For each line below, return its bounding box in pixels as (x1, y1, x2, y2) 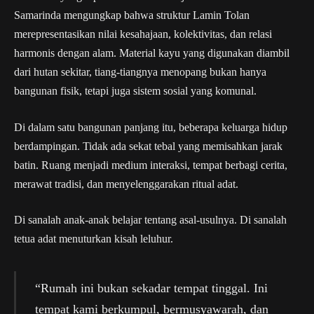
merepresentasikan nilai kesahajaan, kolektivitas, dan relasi (14, 28, 272, 41)
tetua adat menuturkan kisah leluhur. (14, 233, 173, 245)
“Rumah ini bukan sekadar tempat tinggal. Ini (34, 280, 268, 295)
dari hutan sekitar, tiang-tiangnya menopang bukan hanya (14, 66, 266, 78)
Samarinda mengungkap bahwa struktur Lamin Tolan (14, 9, 250, 22)
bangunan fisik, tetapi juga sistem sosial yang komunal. (14, 85, 257, 97)
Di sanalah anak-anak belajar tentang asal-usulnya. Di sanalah (14, 214, 287, 226)
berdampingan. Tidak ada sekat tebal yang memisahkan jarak (14, 139, 282, 152)
